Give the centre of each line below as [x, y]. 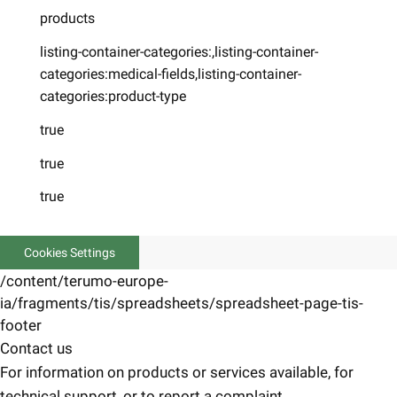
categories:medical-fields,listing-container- [170, 74]
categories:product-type [113, 96]
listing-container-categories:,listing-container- [179, 51]
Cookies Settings [70, 253]
